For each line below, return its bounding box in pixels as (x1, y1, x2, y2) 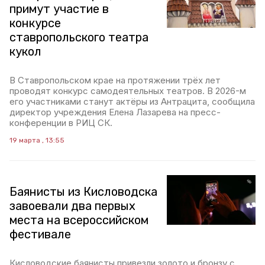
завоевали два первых (9, 199, 135, 213)
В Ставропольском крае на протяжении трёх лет (9, 75, 221, 86)
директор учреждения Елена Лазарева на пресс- (9, 106, 221, 118)
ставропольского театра (9, 30, 148, 44)
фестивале (9, 227, 71, 241)
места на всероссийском (9, 213, 148, 227)
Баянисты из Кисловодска (9, 185, 157, 199)
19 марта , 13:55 (9, 136, 64, 144)
